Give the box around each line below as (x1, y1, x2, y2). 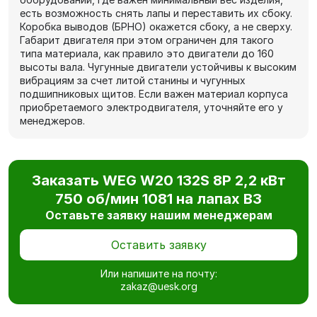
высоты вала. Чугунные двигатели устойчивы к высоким (20, 60, 296, 73)
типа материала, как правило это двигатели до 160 (20, 47, 274, 59)
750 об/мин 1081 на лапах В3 (55, 190, 262, 207)
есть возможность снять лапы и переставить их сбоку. (20, 6, 292, 19)
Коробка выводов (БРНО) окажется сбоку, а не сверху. (20, 20, 292, 33)
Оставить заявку (110, 237, 207, 252)
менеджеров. (20, 114, 85, 127)
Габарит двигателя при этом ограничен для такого (20, 33, 274, 46)
